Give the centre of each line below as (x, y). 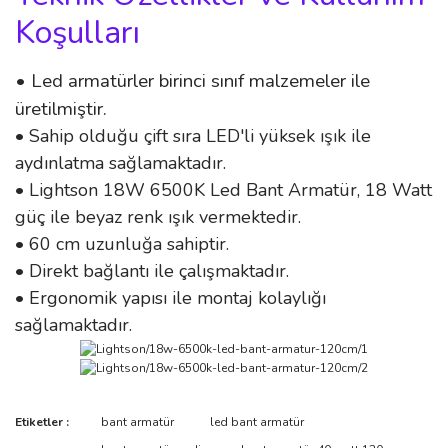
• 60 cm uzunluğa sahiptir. (122, 244)
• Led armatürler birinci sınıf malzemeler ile (192, 81)
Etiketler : (42, 422)
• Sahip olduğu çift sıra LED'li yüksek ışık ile (193, 136)
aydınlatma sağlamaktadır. (120, 163)
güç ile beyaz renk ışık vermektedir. (158, 217)
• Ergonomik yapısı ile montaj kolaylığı (170, 298)
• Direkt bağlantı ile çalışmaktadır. (152, 271)
